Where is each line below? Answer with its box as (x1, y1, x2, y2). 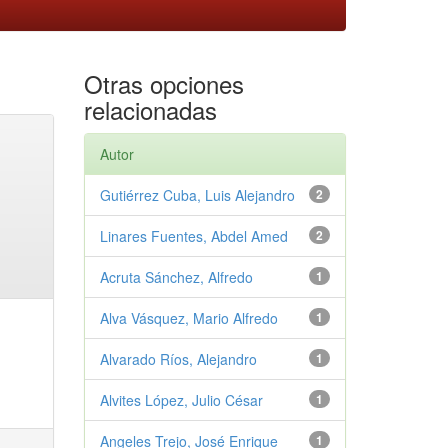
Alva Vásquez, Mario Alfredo (99, 307, 278, 328)
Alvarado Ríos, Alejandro (99, 348, 257, 369)
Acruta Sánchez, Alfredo (99, 266, 253, 287)
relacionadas (83, 91, 217, 127)
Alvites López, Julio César (99, 389, 263, 410)
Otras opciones (83, 65, 244, 101)
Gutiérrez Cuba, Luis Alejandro (99, 184, 295, 205)
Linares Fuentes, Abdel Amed (99, 225, 288, 246)
